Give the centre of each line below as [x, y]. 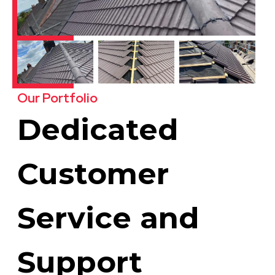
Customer [93, 174]
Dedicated [98, 130]
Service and [108, 218]
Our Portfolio [57, 98]
